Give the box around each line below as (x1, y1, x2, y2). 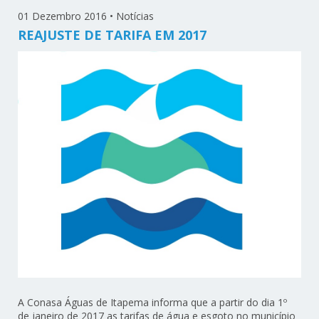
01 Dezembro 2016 (18, 9, 108, 23)
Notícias (116, 9, 155, 23)
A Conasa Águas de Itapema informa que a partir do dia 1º (18, 296, 288, 310)
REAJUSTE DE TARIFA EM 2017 (18, 26, 207, 44)
